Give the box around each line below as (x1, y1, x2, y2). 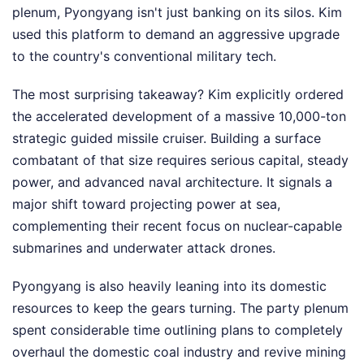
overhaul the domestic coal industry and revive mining (12, 343, 346, 360)
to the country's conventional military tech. (12, 47, 276, 64)
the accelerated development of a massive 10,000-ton (12, 107, 346, 124)
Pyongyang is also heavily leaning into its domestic (12, 277, 327, 294)
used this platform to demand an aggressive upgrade (12, 25, 340, 42)
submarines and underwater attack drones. (12, 239, 275, 256)
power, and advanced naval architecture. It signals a (12, 173, 332, 190)
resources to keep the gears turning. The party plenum (12, 299, 349, 316)
